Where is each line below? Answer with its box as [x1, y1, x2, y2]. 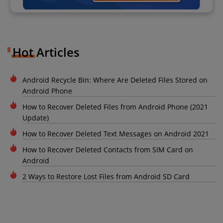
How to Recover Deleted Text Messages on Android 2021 [22, 129, 209, 139]
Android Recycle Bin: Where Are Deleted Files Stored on [22, 75, 208, 85]
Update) [22, 113, 49, 123]
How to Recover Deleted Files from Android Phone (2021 [22, 102, 208, 112]
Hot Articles [12, 44, 80, 61]
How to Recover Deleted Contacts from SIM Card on [22, 145, 193, 155]
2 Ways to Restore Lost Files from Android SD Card [22, 172, 190, 182]
